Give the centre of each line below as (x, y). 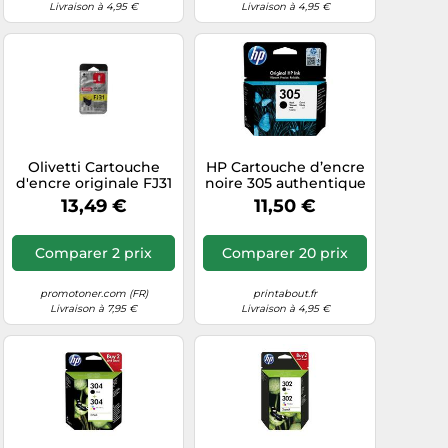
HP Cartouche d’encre (285, 166)
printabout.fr (285, 294)
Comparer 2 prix (94, 253)
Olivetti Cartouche (93, 166)
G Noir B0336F (94, 198)
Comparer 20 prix (285, 253)
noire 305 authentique (285, 182)
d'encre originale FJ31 (93, 182)
